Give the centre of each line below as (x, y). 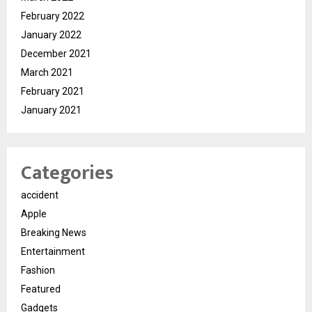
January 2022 (51, 35)
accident (40, 195)
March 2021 (47, 73)
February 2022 (53, 16)
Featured (41, 289)
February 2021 (53, 92)
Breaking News (54, 233)
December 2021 (56, 54)
